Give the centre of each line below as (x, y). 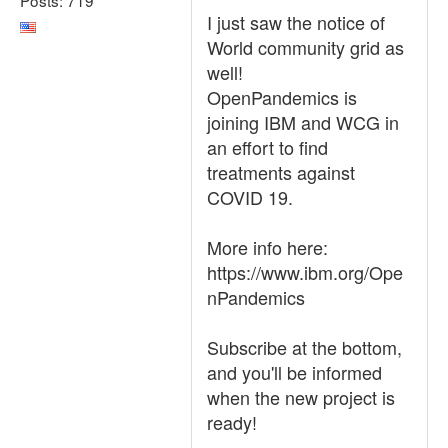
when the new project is (301, 397)
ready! (232, 422)
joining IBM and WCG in (303, 122)
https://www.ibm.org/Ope (305, 272)
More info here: (267, 247)
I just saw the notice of (296, 22)
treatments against (281, 172)
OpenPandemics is (282, 97)
